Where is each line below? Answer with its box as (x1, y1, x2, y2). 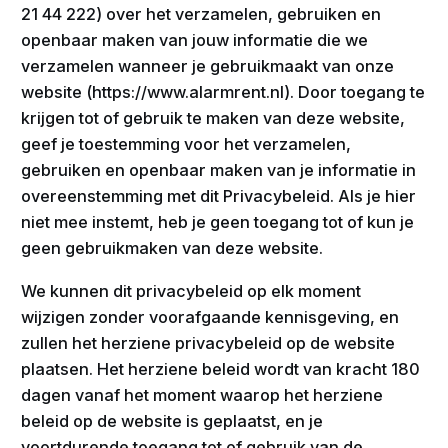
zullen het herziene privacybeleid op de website (21, 332, 396, 353)
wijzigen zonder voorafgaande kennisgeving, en (21, 306, 400, 327)
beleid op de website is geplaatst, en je (21, 410, 324, 431)
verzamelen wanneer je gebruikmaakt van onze (21, 56, 395, 77)
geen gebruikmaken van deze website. (21, 238, 324, 259)
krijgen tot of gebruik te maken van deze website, (21, 108, 406, 129)
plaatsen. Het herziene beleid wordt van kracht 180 (21, 358, 421, 379)
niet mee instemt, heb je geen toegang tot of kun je (21, 212, 415, 233)
